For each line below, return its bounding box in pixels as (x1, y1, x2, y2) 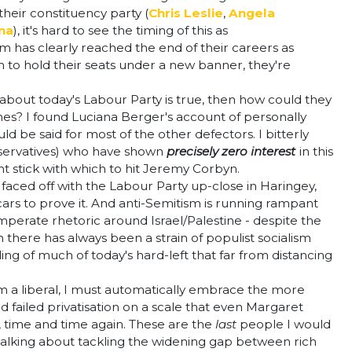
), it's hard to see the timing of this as (13, 23, 228, 38)
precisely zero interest (167, 144, 295, 159)
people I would (240, 317, 331, 332)
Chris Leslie (148, 5, 223, 20)
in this (299, 144, 333, 159)
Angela (229, 5, 275, 20)
